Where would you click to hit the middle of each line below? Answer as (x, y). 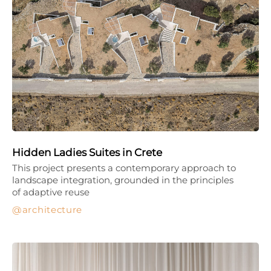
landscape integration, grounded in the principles (123, 180)
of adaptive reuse (51, 192)
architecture (52, 209)
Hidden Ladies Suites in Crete (87, 152)
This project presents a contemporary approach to (124, 168)
